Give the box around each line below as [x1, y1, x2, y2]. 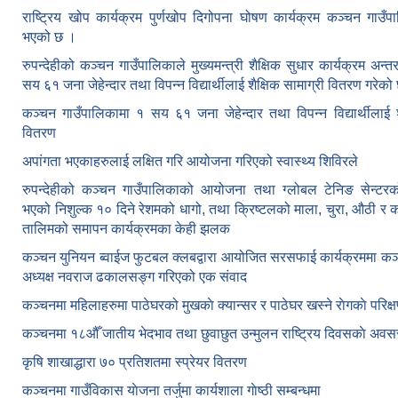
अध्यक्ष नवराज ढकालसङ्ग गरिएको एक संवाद [22, 269, 247, 284]
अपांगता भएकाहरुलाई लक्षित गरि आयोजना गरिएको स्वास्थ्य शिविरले [22, 154, 358, 169]
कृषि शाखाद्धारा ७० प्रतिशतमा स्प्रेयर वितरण [22, 354, 247, 370]
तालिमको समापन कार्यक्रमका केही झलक [22, 221, 230, 236]
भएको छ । [22, 29, 76, 44]
